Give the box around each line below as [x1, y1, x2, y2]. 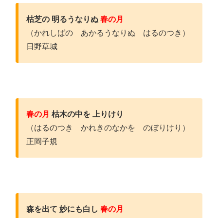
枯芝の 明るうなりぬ [26, 15, 100, 23]
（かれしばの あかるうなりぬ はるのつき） [26, 28, 190, 37]
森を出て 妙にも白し [26, 204, 100, 213]
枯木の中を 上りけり [50, 109, 126, 118]
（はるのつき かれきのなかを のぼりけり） [26, 123, 190, 132]
